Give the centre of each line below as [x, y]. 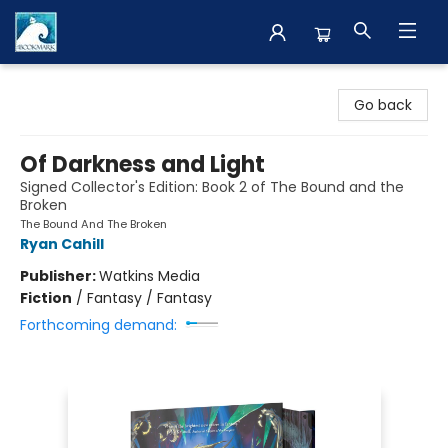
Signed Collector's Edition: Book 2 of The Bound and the [212, 187]
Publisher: [59, 276]
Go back [383, 105]
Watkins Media [149, 276]
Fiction [46, 298]
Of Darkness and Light [142, 164]
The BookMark [63, 83]
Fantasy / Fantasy [149, 298]
